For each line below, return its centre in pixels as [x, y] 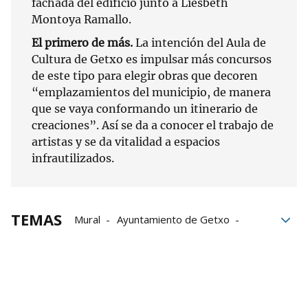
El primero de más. [82, 43]
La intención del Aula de [199, 43]
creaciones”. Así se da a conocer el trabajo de [153, 125]
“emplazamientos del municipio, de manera [151, 92]
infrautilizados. [73, 158]
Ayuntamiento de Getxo [173, 220]
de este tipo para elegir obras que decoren [145, 76]
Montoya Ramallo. [81, 20]
